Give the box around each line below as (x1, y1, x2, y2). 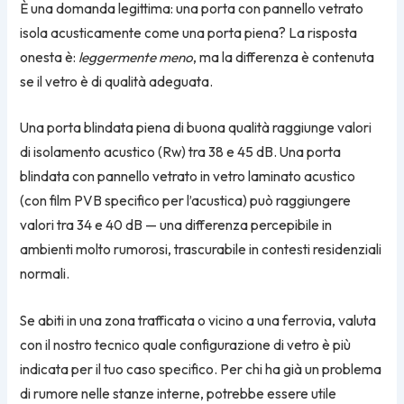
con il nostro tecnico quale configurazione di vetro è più (20, 335, 352, 353)
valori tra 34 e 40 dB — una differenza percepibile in (20, 216, 333, 234)
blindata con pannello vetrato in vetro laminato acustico (20, 168, 356, 186)
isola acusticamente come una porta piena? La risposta (20, 23, 358, 41)
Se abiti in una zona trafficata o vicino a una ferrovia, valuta (20, 311, 377, 329)
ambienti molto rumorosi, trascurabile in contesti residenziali (20, 241, 382, 259)
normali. (20, 265, 70, 283)
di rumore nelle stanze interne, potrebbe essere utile (20, 384, 337, 402)
